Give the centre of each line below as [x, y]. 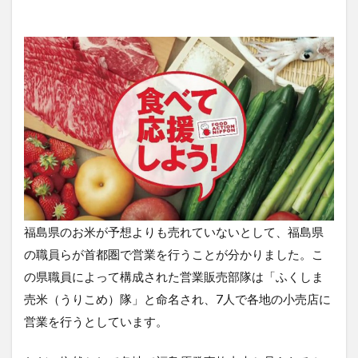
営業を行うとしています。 [96, 322]
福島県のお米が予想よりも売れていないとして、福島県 [174, 232]
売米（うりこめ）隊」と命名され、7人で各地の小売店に [177, 299]
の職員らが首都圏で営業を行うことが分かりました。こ [174, 255]
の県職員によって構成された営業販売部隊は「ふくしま [174, 277]
